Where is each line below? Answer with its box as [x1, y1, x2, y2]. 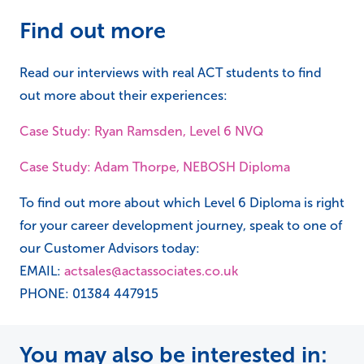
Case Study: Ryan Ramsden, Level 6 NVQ [19, 123, 263, 138]
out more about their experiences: [19, 88, 227, 102]
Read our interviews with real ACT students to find [19, 65, 322, 80]
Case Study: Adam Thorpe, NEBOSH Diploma [19, 159, 290, 174]
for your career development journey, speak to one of [19, 218, 342, 232]
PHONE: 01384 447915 [19, 286, 158, 301]
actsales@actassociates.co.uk [64, 263, 238, 278]
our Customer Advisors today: [19, 240, 200, 255]
